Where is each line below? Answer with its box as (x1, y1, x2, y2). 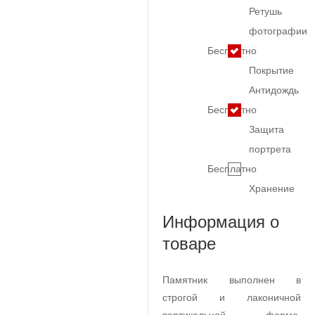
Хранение (248, 183, 295, 194)
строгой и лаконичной (162, 292, 301, 303)
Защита (248, 124, 284, 135)
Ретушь (248, 6, 282, 17)
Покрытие (248, 65, 294, 76)
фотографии (248, 25, 307, 37)
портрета (248, 143, 291, 155)
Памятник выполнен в (162, 274, 301, 285)
